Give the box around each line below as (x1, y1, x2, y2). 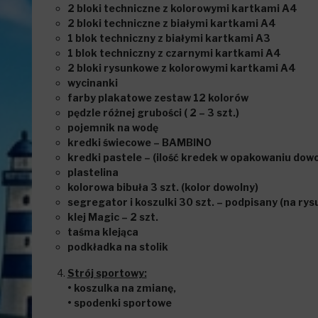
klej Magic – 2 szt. (67, 211, 158, 223)
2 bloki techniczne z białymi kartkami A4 (67, 17, 276, 29)
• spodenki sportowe (67, 297, 172, 309)
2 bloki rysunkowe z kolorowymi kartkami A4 (67, 62, 296, 74)
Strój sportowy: (67, 267, 147, 279)
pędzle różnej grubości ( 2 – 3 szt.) (67, 106, 239, 119)
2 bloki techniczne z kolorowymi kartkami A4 (67, 2, 297, 14)
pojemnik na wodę (67, 121, 158, 133)
